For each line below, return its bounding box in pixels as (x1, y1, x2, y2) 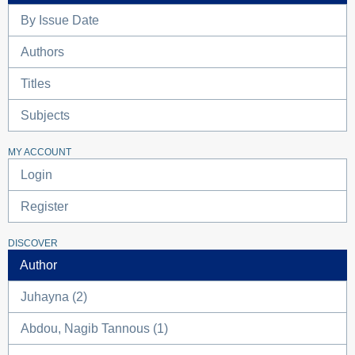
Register (21, 200, 68, 213)
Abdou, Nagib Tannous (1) (21, 322, 168, 335)
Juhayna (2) (21, 290, 87, 303)
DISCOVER (8, 238, 58, 249)
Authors (21, 45, 64, 59)
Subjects (21, 109, 70, 122)
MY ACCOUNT (8, 147, 71, 158)
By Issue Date (21, 13, 99, 27)
